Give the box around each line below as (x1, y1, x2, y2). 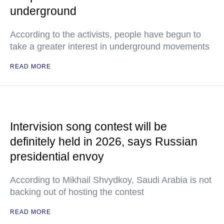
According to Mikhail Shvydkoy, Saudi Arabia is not (10, 175, 211, 185)
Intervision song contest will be (10, 120, 167, 133)
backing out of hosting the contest (10, 187, 144, 197)
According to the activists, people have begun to (10, 29, 201, 39)
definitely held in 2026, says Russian (10, 135, 197, 148)
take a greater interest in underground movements (10, 41, 209, 51)
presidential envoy (10, 150, 104, 163)
